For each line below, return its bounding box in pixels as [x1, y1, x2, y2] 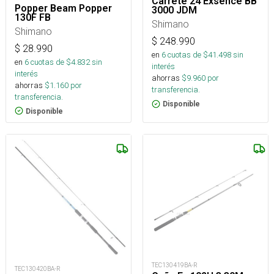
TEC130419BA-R [152, 261, 198, 270]
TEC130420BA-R [15, 264, 61, 273]
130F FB [15, 11, 51, 23]
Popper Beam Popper [15, 2, 112, 14]
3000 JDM [152, 4, 197, 17]
